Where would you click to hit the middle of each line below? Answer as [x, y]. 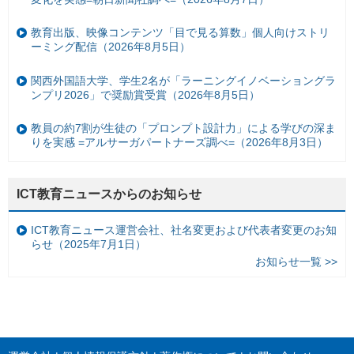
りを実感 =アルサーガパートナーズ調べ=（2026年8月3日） [179, 143]
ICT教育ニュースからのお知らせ [109, 194]
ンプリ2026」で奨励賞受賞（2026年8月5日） [145, 94]
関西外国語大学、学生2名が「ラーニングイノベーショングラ [183, 80]
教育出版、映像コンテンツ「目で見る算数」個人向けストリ [180, 33]
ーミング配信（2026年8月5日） [111, 47]
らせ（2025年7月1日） [88, 244]
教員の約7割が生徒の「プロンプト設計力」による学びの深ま [183, 128]
